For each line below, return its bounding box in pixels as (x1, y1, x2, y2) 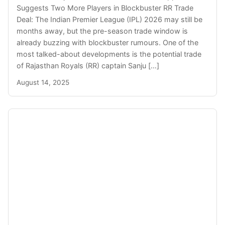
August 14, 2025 (17, 78, 69, 86)
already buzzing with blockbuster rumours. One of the (17, 38, 198, 47)
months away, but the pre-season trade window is (17, 26, 188, 35)
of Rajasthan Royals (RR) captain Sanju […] (17, 61, 159, 70)
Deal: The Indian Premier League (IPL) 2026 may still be (17, 15, 202, 24)
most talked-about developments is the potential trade (17, 49, 201, 58)
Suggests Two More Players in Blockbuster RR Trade (17, 3, 193, 12)
